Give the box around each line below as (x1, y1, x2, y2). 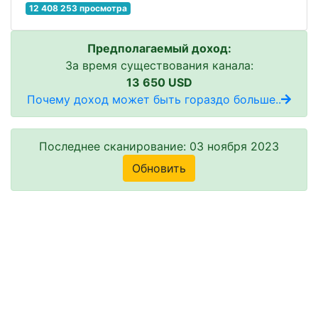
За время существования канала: (65, 57, 253, 72)
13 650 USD (126, 75, 192, 89)
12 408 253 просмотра (28, 2, 127, 13)
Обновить (132, 160, 186, 175)
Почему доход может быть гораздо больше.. (27, 92, 281, 106)
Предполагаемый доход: (87, 40, 231, 55)
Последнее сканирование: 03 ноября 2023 (39, 138, 279, 153)
